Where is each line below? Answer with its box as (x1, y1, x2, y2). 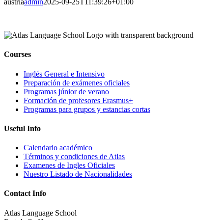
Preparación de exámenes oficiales (24, 78, 130, 87)
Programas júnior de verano (24, 87, 109, 96)
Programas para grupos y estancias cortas (24, 105, 150, 113)
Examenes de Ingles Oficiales (24, 161, 115, 170)
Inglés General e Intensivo (24, 69, 105, 78)
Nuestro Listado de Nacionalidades (24, 170, 132, 179)
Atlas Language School (4, 208, 77, 217)
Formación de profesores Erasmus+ (24, 96, 133, 105)
